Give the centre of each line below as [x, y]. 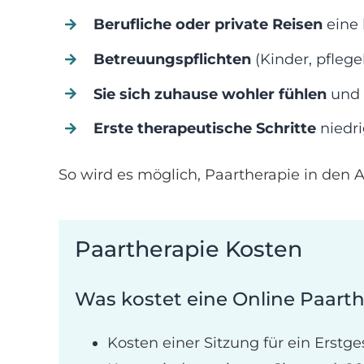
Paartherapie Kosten [188, 249]
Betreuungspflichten [173, 59]
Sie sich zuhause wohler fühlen [210, 94]
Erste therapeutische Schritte [205, 129]
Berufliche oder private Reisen [208, 25]
